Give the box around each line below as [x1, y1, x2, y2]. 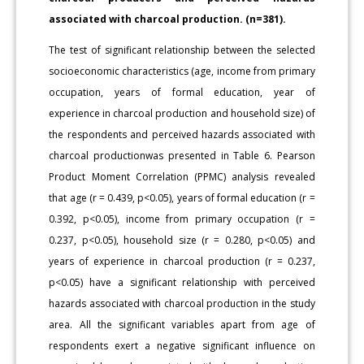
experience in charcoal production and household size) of [49, 106, 315, 120]
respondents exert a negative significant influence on [49, 338, 315, 353]
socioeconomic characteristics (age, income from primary [49, 63, 315, 78]
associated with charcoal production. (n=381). [49, 11, 287, 26]
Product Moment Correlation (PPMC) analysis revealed [49, 169, 315, 184]
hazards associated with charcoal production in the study [49, 296, 315, 310]
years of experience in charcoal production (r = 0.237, [49, 253, 315, 268]
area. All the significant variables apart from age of [49, 317, 315, 331]
